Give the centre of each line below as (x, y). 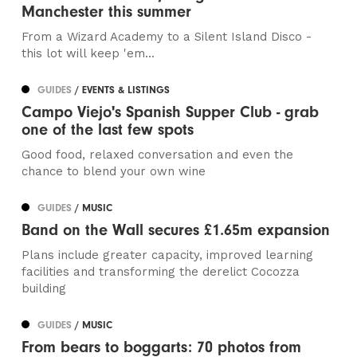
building (44, 289)
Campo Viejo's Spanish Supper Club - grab (171, 112)
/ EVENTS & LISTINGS (123, 90)
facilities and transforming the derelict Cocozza (161, 272)
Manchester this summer (107, 12)
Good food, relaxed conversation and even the (158, 155)
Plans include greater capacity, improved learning (168, 255)
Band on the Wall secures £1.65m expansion (176, 230)
